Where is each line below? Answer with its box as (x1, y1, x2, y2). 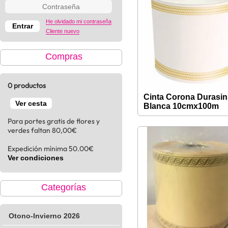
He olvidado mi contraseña (46, 18, 111, 24)
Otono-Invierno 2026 (9, 212, 80, 220)
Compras (45, 51, 82, 62)
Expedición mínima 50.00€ (8, 144, 94, 153)
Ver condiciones (8, 154, 64, 162)
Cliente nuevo (46, 28, 79, 34)
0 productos (8, 81, 46, 90)
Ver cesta (15, 99, 47, 107)
